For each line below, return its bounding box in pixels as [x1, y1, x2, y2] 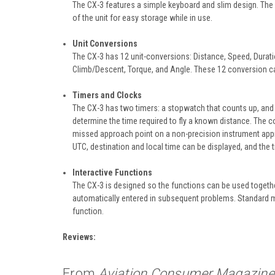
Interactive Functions [72, 167, 153, 177]
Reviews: [63, 231, 96, 242]
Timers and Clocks [72, 90, 142, 100]
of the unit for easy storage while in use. [72, 12, 213, 23]
